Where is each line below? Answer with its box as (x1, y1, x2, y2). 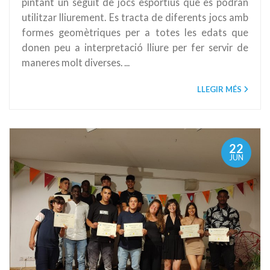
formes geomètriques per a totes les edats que (22, 26, 248, 38)
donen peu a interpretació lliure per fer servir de (22, 41, 248, 53)
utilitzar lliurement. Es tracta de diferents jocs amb (22, 11, 248, 23)
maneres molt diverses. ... (22, 56, 130, 68)
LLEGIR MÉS (197, 84, 242, 94)
